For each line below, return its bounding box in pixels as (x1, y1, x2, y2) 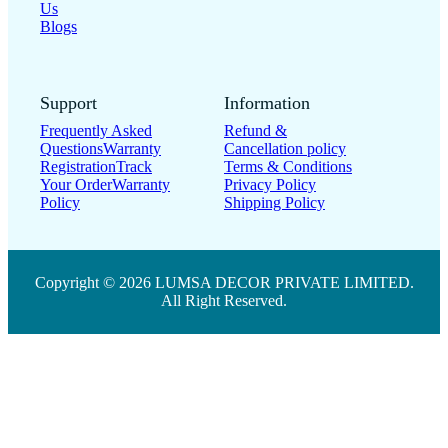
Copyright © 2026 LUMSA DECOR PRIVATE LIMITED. (34, 256, 414, 273)
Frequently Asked (40, 103, 152, 121)
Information (223, 74, 310, 95)
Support (40, 74, 97, 95)
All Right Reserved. (161, 274, 287, 291)
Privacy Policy (223, 157, 316, 175)
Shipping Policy (223, 175, 325, 193)
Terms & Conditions (223, 139, 352, 157)
